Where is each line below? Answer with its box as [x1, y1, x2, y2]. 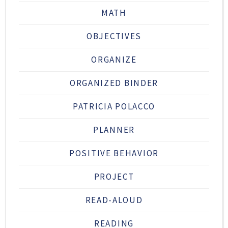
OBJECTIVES [87, 31, 141, 42]
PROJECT [94, 171, 134, 183]
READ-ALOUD [85, 194, 143, 206]
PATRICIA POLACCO [72, 101, 156, 112]
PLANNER [93, 124, 135, 136]
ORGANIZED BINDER [69, 77, 159, 89]
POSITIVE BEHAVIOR [69, 148, 159, 159]
